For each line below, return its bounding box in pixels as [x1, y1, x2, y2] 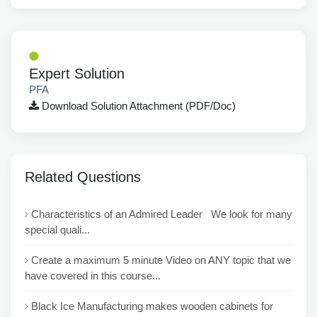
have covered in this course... [25, 270, 161, 282]
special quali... [25, 224, 90, 236]
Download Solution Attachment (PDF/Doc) [39, 100, 236, 112]
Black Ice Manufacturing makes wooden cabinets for [31, 300, 273, 312]
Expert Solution [29, 66, 125, 81]
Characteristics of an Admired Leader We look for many [31, 208, 292, 220]
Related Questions [25, 169, 141, 185]
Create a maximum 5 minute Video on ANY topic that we [31, 254, 291, 266]
